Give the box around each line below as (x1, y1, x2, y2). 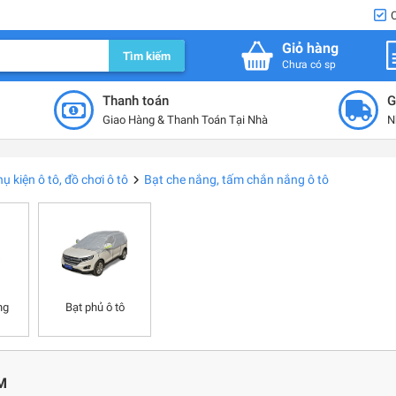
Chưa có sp (282, 57, 337, 71)
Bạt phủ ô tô (65, 301, 125, 314)
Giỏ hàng (282, 39, 339, 57)
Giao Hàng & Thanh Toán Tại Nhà (103, 112, 268, 126)
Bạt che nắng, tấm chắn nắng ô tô (144, 172, 329, 187)
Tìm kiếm (122, 49, 171, 63)
